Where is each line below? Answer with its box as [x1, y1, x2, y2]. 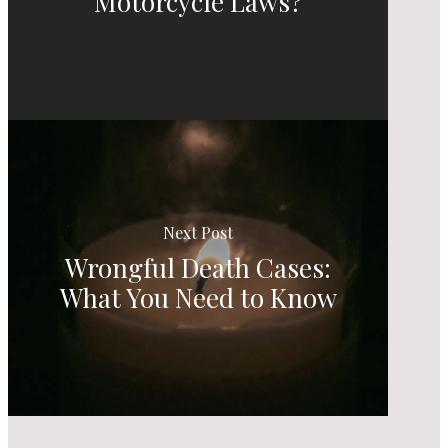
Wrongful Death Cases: [65, 249, 332, 285]
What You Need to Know [59, 279, 337, 315]
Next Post [163, 221, 234, 243]
